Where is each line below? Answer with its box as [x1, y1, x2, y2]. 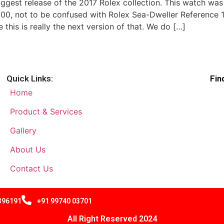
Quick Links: [6, 73, 53, 83]
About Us [9, 144, 45, 154]
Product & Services [9, 106, 82, 116]
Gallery [9, 125, 36, 135]
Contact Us [9, 163, 53, 173]
